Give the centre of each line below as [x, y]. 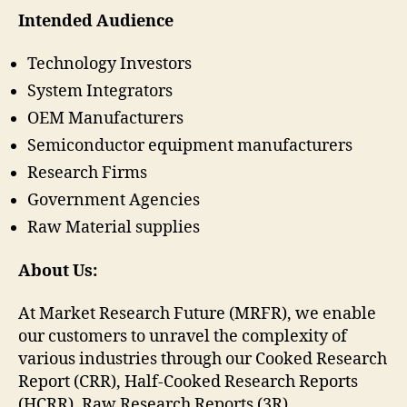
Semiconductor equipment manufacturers [190, 146]
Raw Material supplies [114, 228]
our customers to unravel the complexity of [183, 337]
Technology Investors [109, 65]
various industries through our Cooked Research [203, 360]
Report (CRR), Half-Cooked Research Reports [188, 382]
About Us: [58, 271]
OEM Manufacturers [105, 119]
